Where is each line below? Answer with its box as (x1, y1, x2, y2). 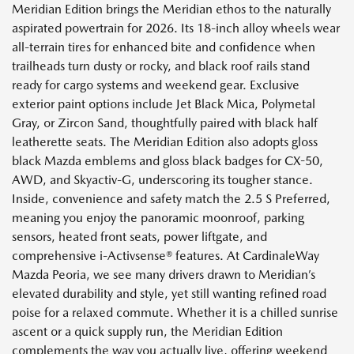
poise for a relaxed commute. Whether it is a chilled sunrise (12, 305, 338, 321)
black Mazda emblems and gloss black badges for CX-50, (12, 153, 323, 169)
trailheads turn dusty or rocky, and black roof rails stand (12, 58, 310, 74)
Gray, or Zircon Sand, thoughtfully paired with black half (12, 115, 318, 131)
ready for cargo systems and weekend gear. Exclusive (12, 77, 299, 93)
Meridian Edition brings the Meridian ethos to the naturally (12, 2, 331, 17)
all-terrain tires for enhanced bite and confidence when (12, 40, 315, 55)
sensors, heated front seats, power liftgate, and (12, 229, 267, 245)
